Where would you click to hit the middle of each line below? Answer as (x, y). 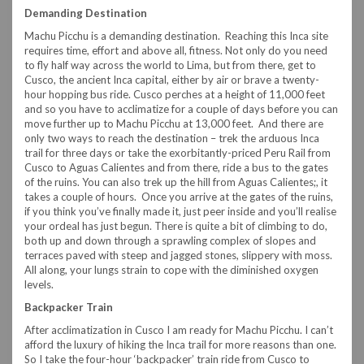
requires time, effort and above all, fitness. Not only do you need (176, 51)
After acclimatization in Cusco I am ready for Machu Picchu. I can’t (179, 330)
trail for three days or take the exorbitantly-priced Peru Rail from (178, 153)
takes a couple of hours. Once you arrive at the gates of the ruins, (179, 197)
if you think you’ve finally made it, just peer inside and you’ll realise (180, 212)
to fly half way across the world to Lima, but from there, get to (170, 65)
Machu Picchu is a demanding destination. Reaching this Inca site (176, 36)
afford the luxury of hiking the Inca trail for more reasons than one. (180, 345)
